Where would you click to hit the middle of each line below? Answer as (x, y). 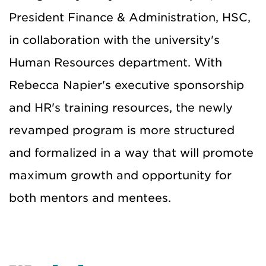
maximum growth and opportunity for (120, 176)
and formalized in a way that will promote (131, 153)
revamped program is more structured (122, 131)
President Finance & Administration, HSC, (130, 18)
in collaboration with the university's (114, 40)
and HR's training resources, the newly (121, 108)
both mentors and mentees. (90, 198)
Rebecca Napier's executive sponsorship (126, 85)
